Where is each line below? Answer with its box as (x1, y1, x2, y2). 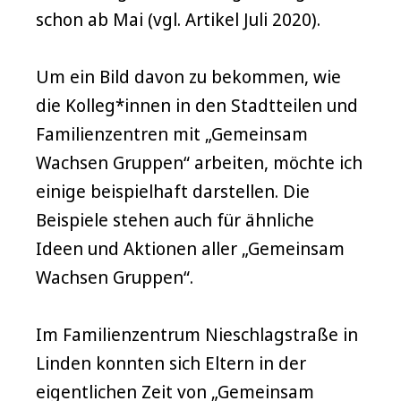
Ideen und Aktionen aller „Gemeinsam (36, 236, 345, 261)
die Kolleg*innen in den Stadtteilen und (36, 93, 358, 118)
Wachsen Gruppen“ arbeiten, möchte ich (36, 150, 363, 175)
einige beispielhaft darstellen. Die (36, 179, 310, 204)
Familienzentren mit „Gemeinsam (36, 122, 308, 147)
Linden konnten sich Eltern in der (36, 351, 306, 376)
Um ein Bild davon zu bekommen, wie (36, 64, 341, 90)
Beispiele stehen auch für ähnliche (36, 208, 314, 233)
